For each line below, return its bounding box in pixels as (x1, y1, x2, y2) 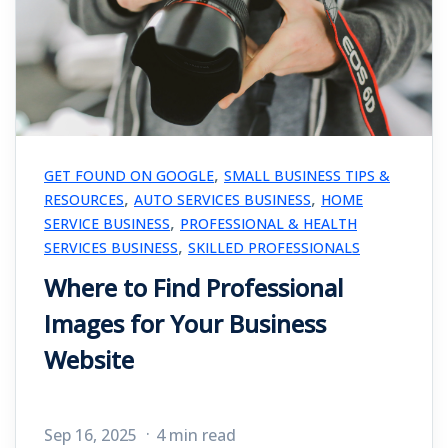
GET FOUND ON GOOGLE (44, 165, 214, 185)
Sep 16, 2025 (44, 423, 141, 446)
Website (44, 342, 134, 376)
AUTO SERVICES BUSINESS (134, 189, 311, 209)
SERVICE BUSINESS (44, 213, 170, 233)
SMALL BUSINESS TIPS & (224, 165, 390, 185)
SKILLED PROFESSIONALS (188, 237, 360, 257)
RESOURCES (44, 189, 124, 209)
